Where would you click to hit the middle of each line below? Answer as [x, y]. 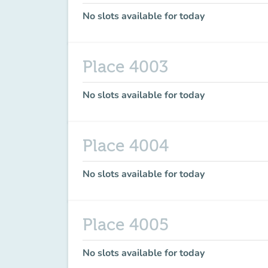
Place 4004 [126, 146]
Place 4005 [126, 225]
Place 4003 [125, 67]
